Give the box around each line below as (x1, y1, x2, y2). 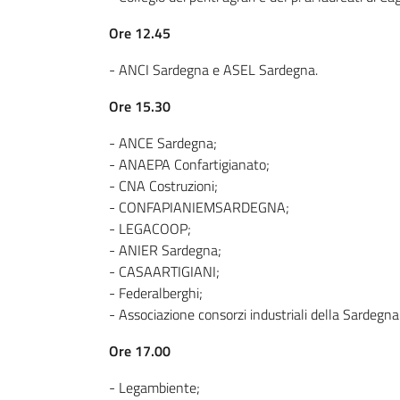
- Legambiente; (109, 377, 200, 398)
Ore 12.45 (109, 22, 171, 44)
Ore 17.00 (109, 340, 171, 362)
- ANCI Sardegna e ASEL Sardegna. (109, 59, 318, 80)
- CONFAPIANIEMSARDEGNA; (109, 196, 289, 218)
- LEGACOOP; (109, 218, 191, 239)
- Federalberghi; (109, 282, 203, 304)
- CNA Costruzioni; (109, 175, 218, 196)
